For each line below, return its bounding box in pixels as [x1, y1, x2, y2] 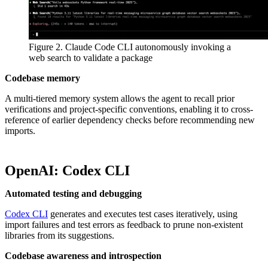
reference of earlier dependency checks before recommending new [5, 114, 255, 125]
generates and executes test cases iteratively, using [48, 208, 237, 219]
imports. [5, 125, 35, 136]
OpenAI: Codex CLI [5, 162, 130, 178]
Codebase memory [5, 72, 80, 83]
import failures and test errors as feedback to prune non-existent [5, 219, 243, 230]
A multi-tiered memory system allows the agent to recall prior [5, 93, 234, 103]
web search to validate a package [29, 52, 153, 63]
